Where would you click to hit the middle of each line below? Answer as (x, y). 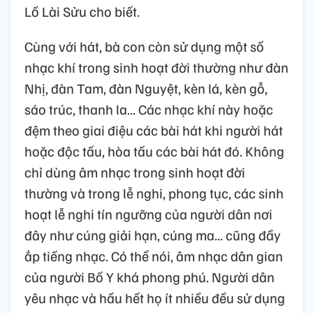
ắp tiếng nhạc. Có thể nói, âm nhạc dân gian (154, 256)
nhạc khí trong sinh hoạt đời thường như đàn (156, 67)
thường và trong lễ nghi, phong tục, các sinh (154, 193)
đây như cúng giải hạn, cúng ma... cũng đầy (153, 235)
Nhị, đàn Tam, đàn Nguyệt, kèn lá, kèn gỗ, (146, 88)
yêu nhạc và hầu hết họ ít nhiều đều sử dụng (155, 298)
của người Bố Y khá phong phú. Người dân (150, 277)
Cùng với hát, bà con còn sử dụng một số (144, 46)
